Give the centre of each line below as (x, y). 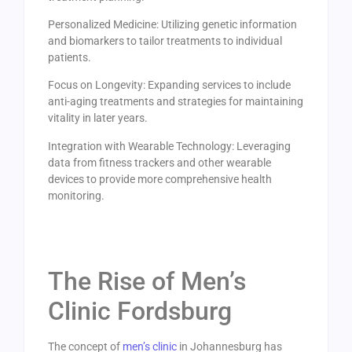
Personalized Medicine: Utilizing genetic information (172, 24)
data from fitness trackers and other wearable (159, 162)
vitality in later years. (98, 118)
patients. (70, 57)
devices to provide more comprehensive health (160, 179)
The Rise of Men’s (147, 281)
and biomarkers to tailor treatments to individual (165, 40)
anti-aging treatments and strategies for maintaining (176, 102)
